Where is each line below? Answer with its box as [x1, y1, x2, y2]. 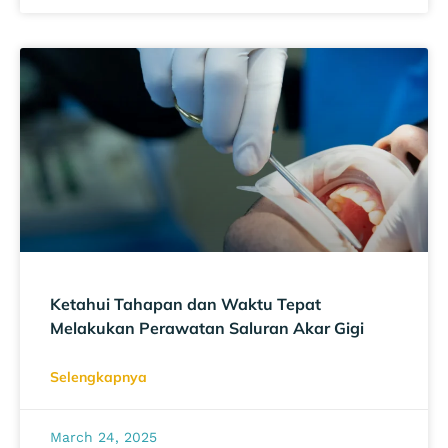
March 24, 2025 [50, 428, 157, 445]
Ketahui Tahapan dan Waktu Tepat [50, 293, 321, 314]
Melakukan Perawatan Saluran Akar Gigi [50, 317, 364, 338]
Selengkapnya [50, 367, 147, 386]
